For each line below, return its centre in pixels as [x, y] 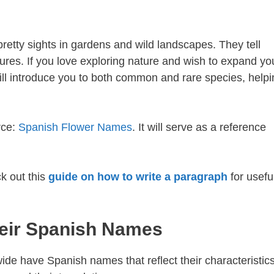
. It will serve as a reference [199, 128]
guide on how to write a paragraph [138, 177]
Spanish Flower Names [73, 128]
